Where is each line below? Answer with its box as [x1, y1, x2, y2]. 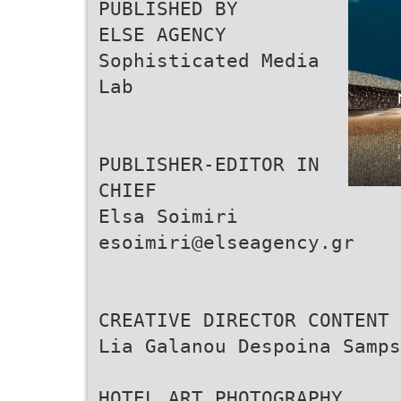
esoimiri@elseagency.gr [98, 231, 354, 253]
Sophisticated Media [98, 49, 320, 72]
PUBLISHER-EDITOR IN [98, 153, 320, 175]
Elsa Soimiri [98, 205, 238, 227]
